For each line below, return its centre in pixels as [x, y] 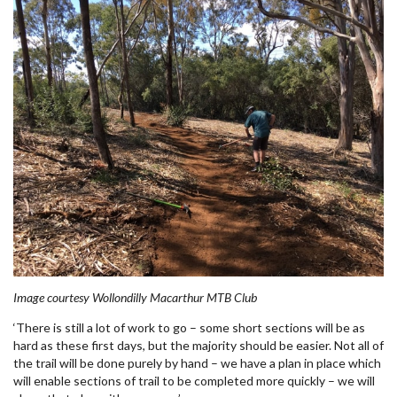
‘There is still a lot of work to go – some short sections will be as [189, 327]
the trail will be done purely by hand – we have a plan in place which [197, 362]
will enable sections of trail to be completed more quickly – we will [194, 380]
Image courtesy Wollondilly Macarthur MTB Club [135, 297]
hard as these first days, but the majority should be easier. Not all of [198, 345]
